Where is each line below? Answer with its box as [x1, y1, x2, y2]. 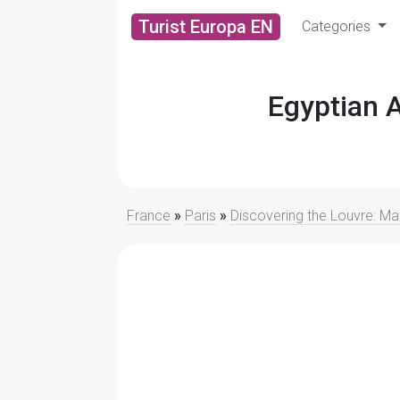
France [127, 207, 171, 224]
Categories [302, 18, 374, 35]
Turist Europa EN [138, 16, 273, 37]
